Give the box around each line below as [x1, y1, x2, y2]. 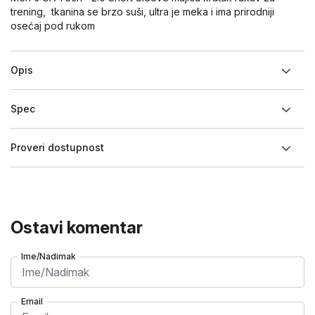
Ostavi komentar [11, 217, 143, 238]
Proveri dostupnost [11, 141, 104, 153]
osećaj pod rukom [11, 20, 95, 32]
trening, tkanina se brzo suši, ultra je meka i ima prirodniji [11, 6, 274, 18]
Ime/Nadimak [21, 251, 76, 262]
